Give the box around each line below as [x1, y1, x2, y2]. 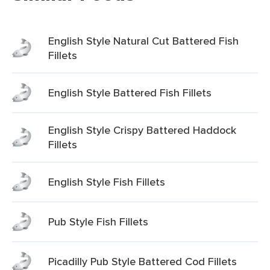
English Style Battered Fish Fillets [48, 85, 212, 100]
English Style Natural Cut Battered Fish [48, 33, 239, 48]
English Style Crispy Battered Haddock [48, 122, 236, 137]
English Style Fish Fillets [48, 174, 165, 189]
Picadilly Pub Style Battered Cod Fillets [48, 254, 237, 269]
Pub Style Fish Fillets [48, 214, 148, 229]
